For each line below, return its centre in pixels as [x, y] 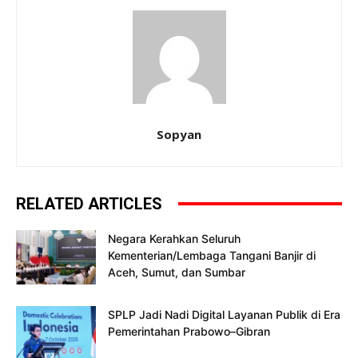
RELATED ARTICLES [89, 203]
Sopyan [179, 134]
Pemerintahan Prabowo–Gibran [189, 331]
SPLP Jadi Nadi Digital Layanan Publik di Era [224, 314]
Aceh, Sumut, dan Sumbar [177, 272]
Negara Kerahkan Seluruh [174, 238]
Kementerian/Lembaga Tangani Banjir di [212, 255]
